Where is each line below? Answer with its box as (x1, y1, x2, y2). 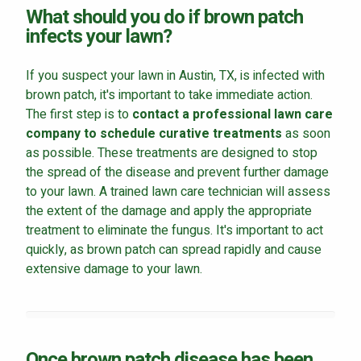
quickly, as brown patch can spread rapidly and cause (26, 239, 322, 259)
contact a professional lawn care (132, 104, 333, 124)
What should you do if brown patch (26, 2, 303, 31)
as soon (285, 123, 330, 143)
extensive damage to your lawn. (26, 259, 202, 279)
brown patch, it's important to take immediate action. (26, 85, 313, 105)
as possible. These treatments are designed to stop (26, 143, 317, 163)
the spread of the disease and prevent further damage (26, 162, 329, 182)
